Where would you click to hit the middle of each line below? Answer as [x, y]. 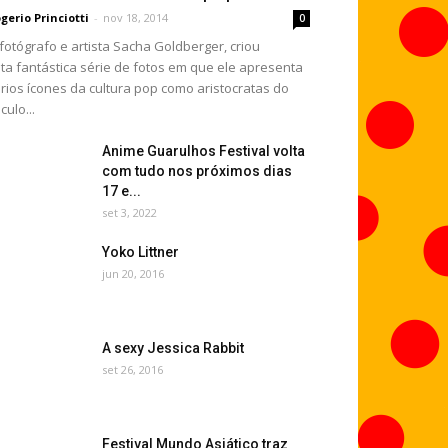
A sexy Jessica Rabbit [173, 348]
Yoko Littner [140, 252]
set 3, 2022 [129, 212]
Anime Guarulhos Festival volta [203, 151]
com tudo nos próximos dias [197, 171]
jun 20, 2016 [133, 273]
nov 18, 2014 [135, 17]
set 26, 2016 [132, 369]
